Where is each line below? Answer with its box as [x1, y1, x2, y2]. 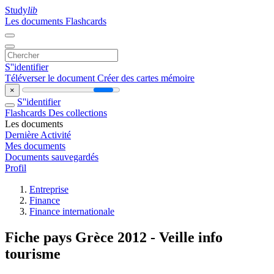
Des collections [48, 108, 107, 118]
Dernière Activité [5, 130, 71, 140]
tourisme [5, 245, 61, 262]
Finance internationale [29, 206, 114, 217]
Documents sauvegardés [5, 152, 98, 162]
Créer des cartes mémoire [97, 73, 194, 83]
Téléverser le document [5, 73, 97, 83]
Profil [5, 163, 26, 173]
